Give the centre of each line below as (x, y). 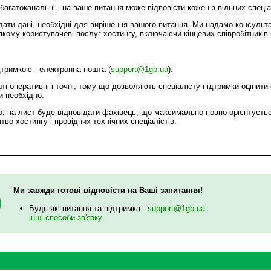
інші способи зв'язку (66, 218)
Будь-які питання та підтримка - (89, 209)
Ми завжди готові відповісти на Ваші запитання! (108, 191)
